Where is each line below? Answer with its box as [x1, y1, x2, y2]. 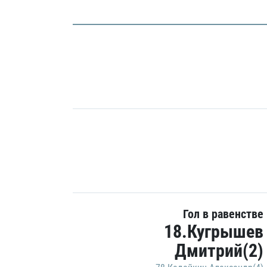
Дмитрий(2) [175, 240, 263, 261]
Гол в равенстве [183, 207, 263, 221]
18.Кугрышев [164, 221, 263, 242]
